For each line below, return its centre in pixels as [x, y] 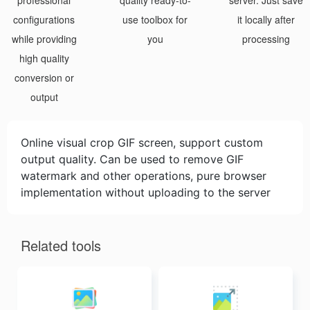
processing [266, 39]
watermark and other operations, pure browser [144, 176]
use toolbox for [155, 19]
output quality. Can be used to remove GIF [132, 159]
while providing [44, 39]
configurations [44, 19]
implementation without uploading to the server [146, 192]
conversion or [44, 77]
